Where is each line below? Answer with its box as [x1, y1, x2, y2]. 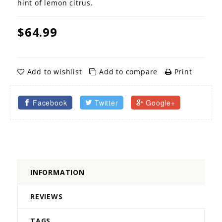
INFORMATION [30, 167, 85, 177]
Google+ [146, 98, 175, 108]
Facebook [33, 98, 67, 108]
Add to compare [97, 67, 161, 77]
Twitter [95, 98, 118, 108]
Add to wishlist [24, 67, 85, 77]
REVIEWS [30, 192, 63, 202]
